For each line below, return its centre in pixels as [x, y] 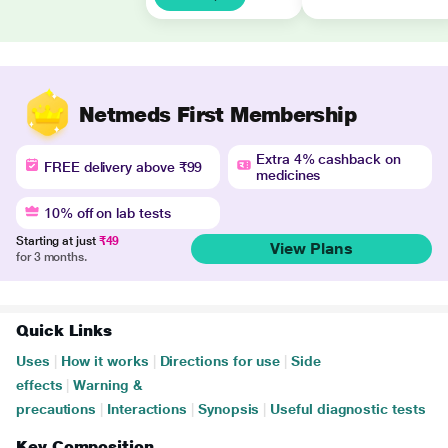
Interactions [147, 409]
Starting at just [57, 241]
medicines [288, 175]
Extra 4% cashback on [328, 159]
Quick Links [64, 330]
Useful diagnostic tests [348, 409]
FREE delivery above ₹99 [123, 167]
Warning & [108, 385]
